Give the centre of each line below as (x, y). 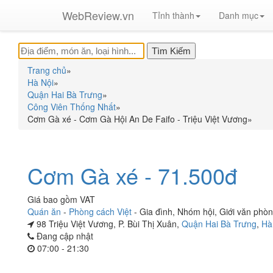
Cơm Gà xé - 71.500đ (132, 175)
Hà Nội (41, 82)
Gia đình (156, 211)
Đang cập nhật (64, 236)
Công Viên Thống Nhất (72, 107)
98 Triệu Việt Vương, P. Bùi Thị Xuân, (108, 224)
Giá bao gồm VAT (61, 199)
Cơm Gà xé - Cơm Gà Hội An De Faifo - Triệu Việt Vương (137, 119)
